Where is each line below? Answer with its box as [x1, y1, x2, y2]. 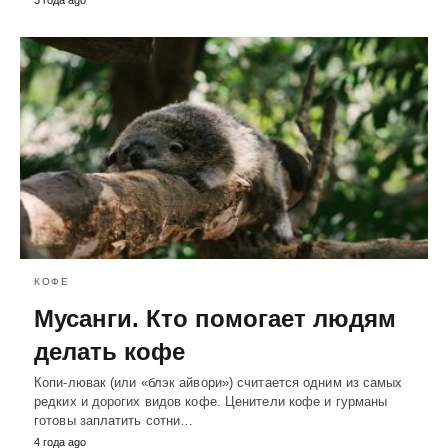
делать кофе [34, 337, 185, 365]
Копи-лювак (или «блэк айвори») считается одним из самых [34, 374, 403, 390]
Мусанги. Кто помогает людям [34, 304, 396, 332]
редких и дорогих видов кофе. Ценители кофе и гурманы [34, 393, 388, 409]
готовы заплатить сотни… [34, 412, 194, 428]
